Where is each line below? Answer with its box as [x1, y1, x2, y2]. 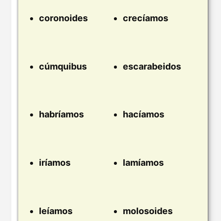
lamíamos [123, 157, 164, 168]
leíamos [39, 205, 73, 216]
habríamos [39, 109, 84, 120]
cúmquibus [39, 61, 87, 72]
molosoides [123, 205, 173, 216]
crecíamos [123, 13, 168, 24]
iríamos [39, 157, 71, 168]
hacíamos [123, 109, 164, 120]
